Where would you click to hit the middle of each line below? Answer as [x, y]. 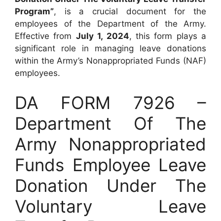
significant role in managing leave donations [110, 48]
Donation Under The [110, 185]
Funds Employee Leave [110, 165]
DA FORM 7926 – [110, 102]
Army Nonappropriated [110, 144]
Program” [34, 11]
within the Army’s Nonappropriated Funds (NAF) [110, 61]
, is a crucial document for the [130, 11]
